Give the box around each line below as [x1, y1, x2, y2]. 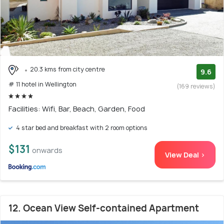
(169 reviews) [177, 82, 215, 91]
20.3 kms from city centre [30, 65, 105, 74]
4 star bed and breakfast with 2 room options [14, 123, 147, 132]
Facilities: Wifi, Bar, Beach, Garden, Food [8, 104, 145, 113]
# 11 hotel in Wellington [8, 80, 76, 88]
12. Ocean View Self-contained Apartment [8, 202, 199, 214]
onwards [32, 145, 62, 155]
